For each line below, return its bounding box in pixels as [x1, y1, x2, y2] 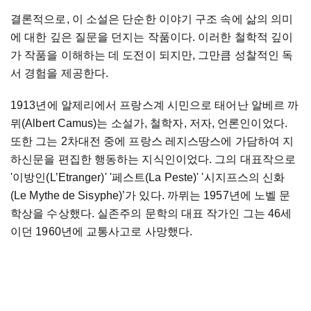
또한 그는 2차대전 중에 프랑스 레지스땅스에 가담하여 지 [10, 135, 294, 148]
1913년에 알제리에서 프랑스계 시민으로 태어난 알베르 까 [10, 99, 299, 112]
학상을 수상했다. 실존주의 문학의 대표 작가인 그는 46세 [10, 208, 292, 220]
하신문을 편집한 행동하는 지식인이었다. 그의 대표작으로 [10, 153, 296, 166]
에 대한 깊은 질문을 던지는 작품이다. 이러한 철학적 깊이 [10, 31, 294, 44]
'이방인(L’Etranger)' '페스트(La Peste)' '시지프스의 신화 [10, 171, 285, 184]
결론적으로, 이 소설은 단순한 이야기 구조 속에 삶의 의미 [10, 13, 294, 26]
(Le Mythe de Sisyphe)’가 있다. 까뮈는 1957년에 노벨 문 [10, 190, 291, 202]
